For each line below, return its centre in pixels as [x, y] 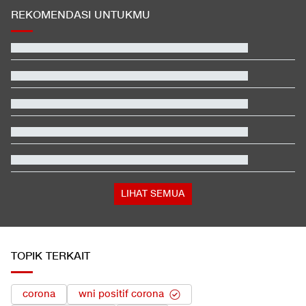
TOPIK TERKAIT [51, 257]
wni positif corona [121, 294]
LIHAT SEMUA [153, 194]
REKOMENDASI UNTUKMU [81, 16]
